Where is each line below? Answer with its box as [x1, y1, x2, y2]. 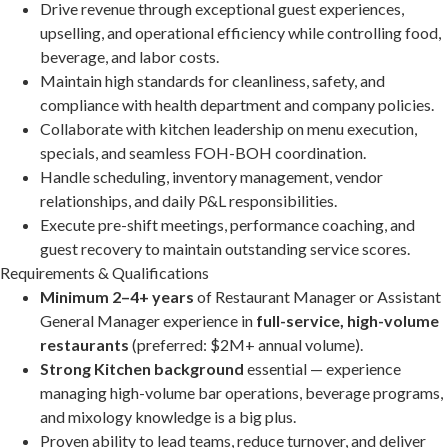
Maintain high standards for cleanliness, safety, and [40, 71, 385, 91]
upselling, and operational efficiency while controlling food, [40, 23, 441, 43]
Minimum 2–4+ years [40, 287, 194, 307]
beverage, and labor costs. [40, 47, 219, 67]
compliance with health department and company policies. [40, 95, 434, 115]
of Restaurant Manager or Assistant [194, 287, 441, 307]
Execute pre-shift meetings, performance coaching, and [40, 215, 415, 235]
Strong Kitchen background [40, 359, 244, 379]
